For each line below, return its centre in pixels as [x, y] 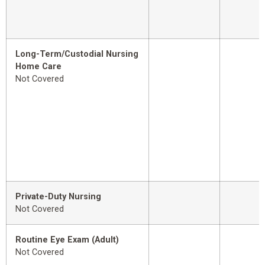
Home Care [38, 67]
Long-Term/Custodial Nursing [77, 54]
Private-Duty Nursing [58, 197]
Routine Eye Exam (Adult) [67, 240]
